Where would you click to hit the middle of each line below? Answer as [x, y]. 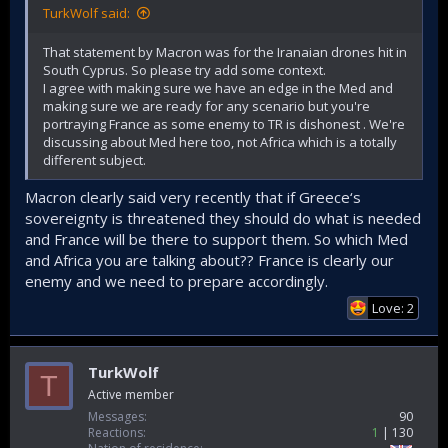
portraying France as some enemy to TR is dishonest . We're [224, 123]
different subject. [94, 159]
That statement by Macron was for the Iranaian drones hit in [225, 51]
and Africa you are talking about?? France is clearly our [209, 260]
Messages [116, 417]
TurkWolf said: [86, 12]
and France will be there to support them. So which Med [216, 239]
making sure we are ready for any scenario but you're [206, 105]
